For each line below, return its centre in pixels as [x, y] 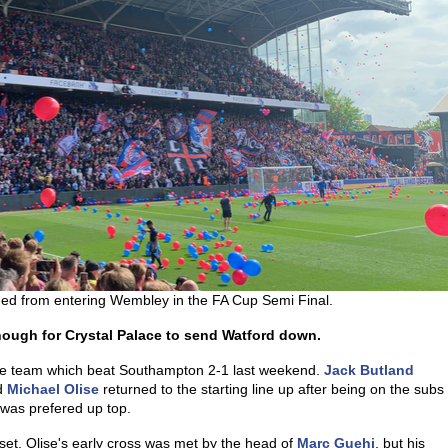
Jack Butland [369, 370]
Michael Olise [53, 389]
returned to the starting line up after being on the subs [271, 389]
